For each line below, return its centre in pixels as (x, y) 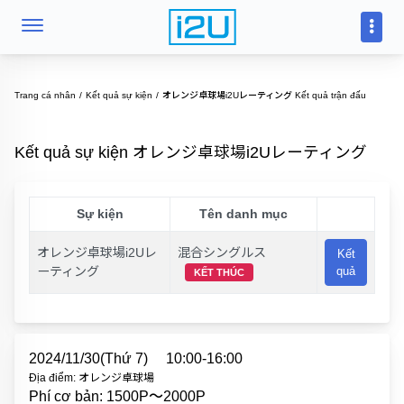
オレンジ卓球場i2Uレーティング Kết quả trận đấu (264, 95)
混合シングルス (222, 252)
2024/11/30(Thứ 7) (88, 358)
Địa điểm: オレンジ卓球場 (92, 378)
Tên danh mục (243, 214)
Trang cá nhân (45, 95)
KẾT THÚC (219, 272)
